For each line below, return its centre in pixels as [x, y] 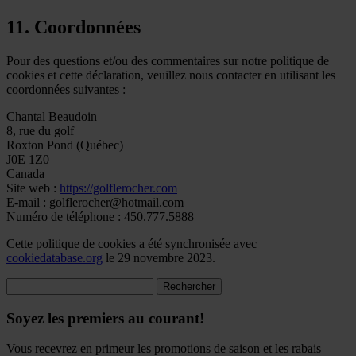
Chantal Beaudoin [52, 117]
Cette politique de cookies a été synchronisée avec [132, 244]
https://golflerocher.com [118, 188]
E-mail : [28, 203]
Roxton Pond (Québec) [65, 145]
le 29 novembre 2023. [159, 258]
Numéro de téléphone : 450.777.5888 [100, 217]
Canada [25, 174]
